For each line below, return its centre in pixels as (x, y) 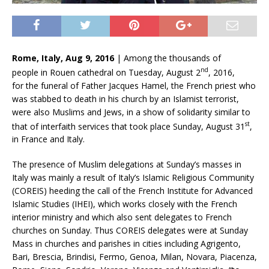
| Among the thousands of (168, 58)
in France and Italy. (48, 139)
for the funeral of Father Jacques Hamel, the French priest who (134, 85)
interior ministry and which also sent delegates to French (122, 217)
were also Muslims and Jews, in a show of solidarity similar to (131, 112)
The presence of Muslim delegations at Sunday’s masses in (127, 165)
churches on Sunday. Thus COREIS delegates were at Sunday (130, 231)
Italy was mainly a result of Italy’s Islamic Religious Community (133, 178)
